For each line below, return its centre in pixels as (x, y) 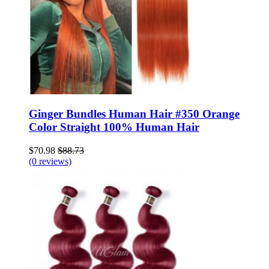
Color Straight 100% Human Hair (114, 127)
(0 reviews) (50, 162)
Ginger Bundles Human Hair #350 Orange (134, 114)
